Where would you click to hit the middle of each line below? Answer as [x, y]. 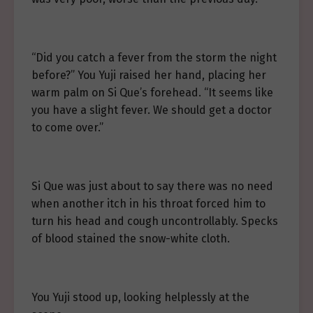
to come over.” [67, 128]
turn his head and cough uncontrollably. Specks [155, 221]
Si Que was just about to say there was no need [152, 186]
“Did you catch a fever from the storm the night [154, 58]
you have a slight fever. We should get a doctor [152, 110]
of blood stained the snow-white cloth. [131, 239]
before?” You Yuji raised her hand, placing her [149, 75]
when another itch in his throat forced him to [148, 204]
